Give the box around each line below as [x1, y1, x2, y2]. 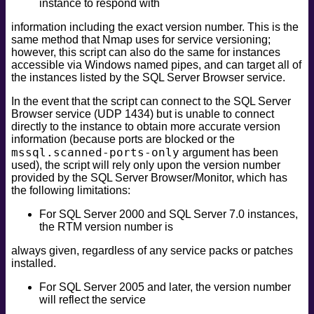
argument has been [179, 146, 278, 158]
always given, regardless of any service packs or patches [11, 244, 293, 257]
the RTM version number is [39, 220, 173, 233]
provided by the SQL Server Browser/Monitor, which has [11, 171, 287, 184]
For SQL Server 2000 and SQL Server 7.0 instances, [39, 207, 298, 220]
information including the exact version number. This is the [11, 20, 299, 33]
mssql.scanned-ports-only [11, 145, 179, 159]
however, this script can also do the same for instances [11, 46, 280, 58]
